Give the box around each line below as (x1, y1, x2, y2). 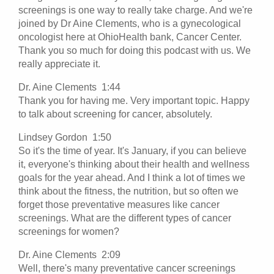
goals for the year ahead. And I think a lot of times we (18, 172, 245, 183)
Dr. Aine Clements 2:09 (18, 249, 125, 260)
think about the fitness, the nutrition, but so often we (18, 185, 239, 196)
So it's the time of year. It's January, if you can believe (18, 145, 246, 156)
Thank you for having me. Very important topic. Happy (18, 95, 250, 106)
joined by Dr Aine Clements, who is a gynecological (18, 18, 241, 29)
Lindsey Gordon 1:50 (18, 131, 116, 143)
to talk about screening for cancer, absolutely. (18, 108, 212, 119)
